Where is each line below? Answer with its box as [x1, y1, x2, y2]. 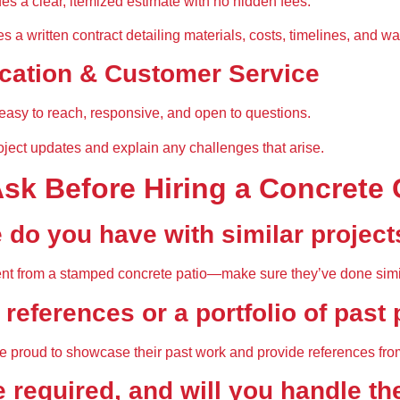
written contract [27, 28, 122, 44]
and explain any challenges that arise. [81, 139, 324, 155]
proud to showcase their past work [11, 344, 226, 360]
